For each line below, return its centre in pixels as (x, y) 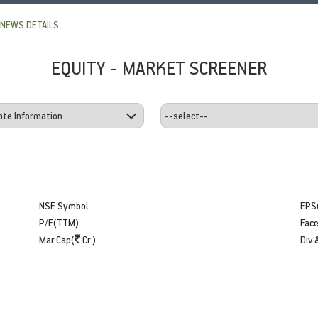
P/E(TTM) (59, 222)
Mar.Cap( (57, 239)
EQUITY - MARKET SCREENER (159, 67)
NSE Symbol (64, 205)
